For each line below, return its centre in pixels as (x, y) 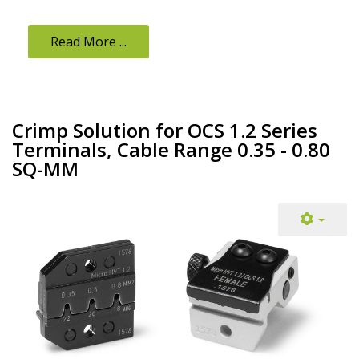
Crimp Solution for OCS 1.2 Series (165, 130)
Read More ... (89, 41)
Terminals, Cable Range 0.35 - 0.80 (171, 149)
